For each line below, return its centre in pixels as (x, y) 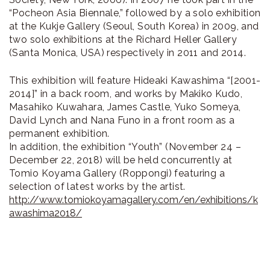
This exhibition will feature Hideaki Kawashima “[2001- (135, 81)
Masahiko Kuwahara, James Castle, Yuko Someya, (125, 107)
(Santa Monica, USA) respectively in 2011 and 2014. (128, 53)
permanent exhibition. (59, 134)
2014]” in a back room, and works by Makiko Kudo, (126, 94)
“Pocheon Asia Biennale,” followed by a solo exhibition (135, 13)
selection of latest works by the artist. (97, 187)
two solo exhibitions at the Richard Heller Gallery (123, 40)
